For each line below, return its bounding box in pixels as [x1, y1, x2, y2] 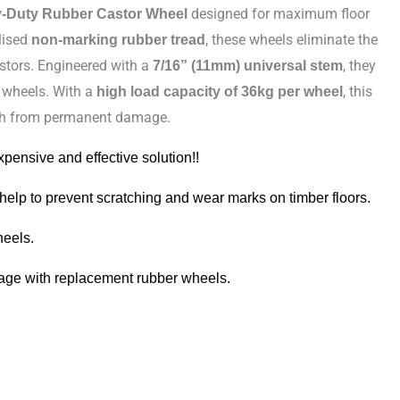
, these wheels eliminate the [205, 30, 379, 48]
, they [343, 56, 377, 74]
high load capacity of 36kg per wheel [96, 83, 344, 99]
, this [343, 82, 373, 100]
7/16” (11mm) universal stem [153, 57, 344, 73]
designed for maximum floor [187, 4, 371, 22]
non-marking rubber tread [31, 31, 206, 47]
